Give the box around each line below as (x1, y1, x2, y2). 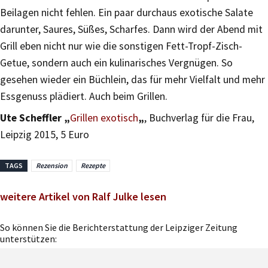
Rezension (36, 160, 68, 170)
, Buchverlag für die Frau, (144, 111, 254, 124)
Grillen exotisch (70, 111, 138, 124)
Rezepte (81, 160, 105, 170)
